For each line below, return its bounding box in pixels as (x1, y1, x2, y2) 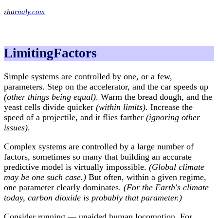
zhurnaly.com (4, 7, 45, 16)
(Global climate (149, 162, 204, 172)
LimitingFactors (4, 46, 97, 60)
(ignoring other (146, 112, 200, 123)
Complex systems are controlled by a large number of (4, 142, 194, 152)
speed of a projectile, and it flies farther (4, 112, 146, 123)
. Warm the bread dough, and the (96, 92, 212, 102)
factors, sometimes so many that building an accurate (4, 152, 192, 162)
